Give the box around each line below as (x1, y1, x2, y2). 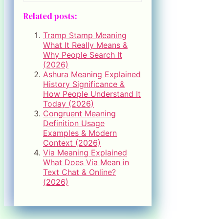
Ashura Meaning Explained (43, 69, 141, 80)
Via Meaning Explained (43, 148, 127, 158)
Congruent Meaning (43, 109, 116, 119)
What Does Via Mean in (43, 157, 129, 168)
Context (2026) (43, 138, 101, 148)
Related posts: (23, 10, 77, 22)
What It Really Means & (43, 40, 128, 50)
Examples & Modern (43, 128, 117, 138)
